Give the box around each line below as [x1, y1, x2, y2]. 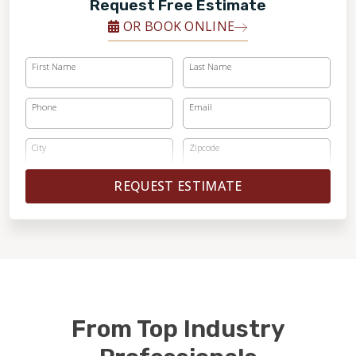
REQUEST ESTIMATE [114, 177, 242, 195]
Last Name [189, 60, 231, 72]
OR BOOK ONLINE [119, 17, 235, 35]
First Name [32, 60, 75, 72]
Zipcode [189, 141, 219, 154]
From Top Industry [71, 315, 285, 344]
